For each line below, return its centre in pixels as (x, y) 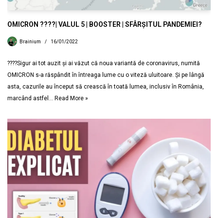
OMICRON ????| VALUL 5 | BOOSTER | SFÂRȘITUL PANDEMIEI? (105, 25)
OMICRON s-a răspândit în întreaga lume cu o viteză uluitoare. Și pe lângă (106, 75)
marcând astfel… (31, 99)
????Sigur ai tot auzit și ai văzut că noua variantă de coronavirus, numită (104, 64)
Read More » (71, 99)
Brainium (30, 42)
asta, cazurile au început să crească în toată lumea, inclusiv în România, (106, 87)
